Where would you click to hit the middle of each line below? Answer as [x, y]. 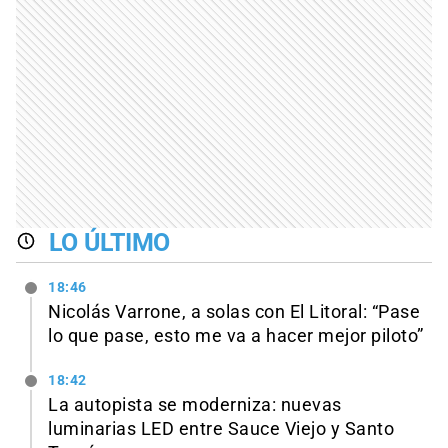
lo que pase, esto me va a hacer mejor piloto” [236, 336]
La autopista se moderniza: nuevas [195, 404]
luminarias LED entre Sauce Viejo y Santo [221, 428]
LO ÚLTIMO [109, 243]
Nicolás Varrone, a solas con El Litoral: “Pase [234, 312]
